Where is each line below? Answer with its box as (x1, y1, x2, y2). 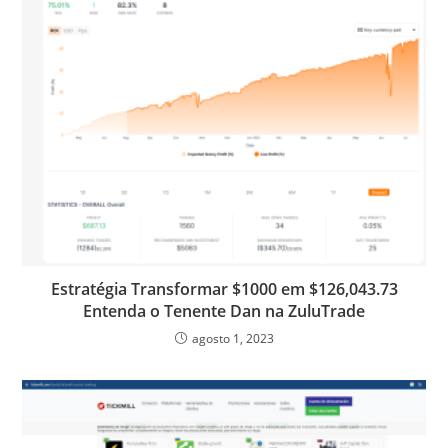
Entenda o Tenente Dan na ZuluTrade (83, 299, 365, 322)
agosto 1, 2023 (191, 329, 274, 347)
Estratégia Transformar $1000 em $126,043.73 (50, 277, 398, 300)
